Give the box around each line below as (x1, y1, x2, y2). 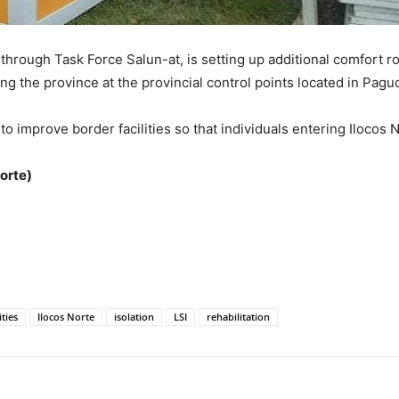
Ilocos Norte (37, 309, 94, 323)
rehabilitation (207, 309, 270, 323)
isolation (114, 309, 154, 323)
